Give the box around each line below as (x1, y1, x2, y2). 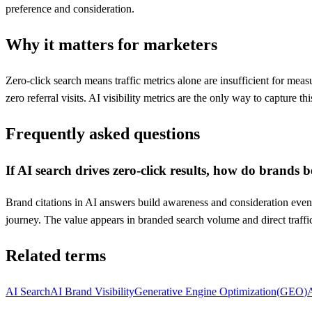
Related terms (6, 247, 106, 265)
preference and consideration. (6, 2, 134, 15)
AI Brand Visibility (50, 285, 134, 297)
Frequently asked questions (6, 124, 200, 143)
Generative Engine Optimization (134, 285, 276, 297)
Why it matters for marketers (6, 35, 217, 54)
